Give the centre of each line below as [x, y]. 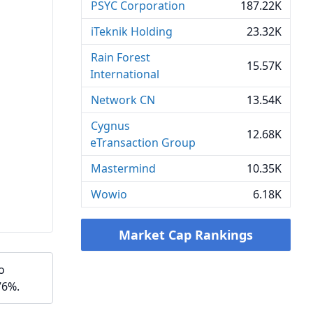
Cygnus [110, 126]
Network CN [123, 100]
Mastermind [123, 168]
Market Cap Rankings [186, 235]
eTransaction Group [143, 143]
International [125, 74]
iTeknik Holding [132, 31]
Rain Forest [121, 57]
